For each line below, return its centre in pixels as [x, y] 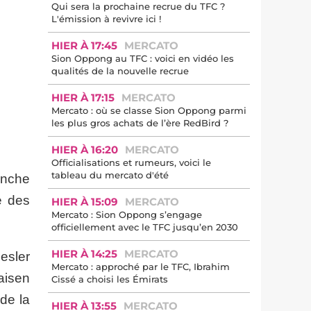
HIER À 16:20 [85, 150]
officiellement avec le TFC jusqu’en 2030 [145, 227]
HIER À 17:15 [83, 98]
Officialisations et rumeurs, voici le [131, 162]
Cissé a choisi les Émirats [110, 279]
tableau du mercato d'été [110, 175]
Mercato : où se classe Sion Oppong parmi [149, 110]
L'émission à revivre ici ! [106, 19]
